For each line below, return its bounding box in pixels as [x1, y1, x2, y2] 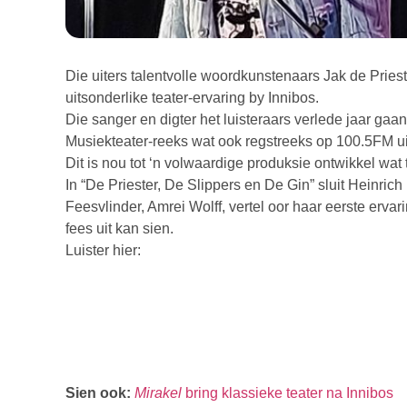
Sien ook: [65, 385, 131, 402]
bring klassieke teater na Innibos [185, 385, 393, 402]
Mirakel [134, 385, 185, 402]
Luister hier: [65, 243, 141, 259]
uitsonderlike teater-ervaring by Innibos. [65, 90, 319, 106]
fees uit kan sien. [65, 221, 174, 237]
